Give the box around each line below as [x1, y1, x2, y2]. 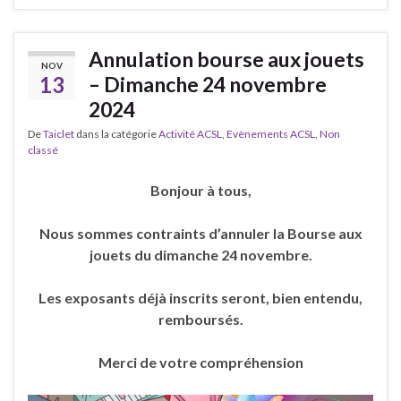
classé [28, 143, 58, 158]
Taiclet [43, 127, 74, 141]
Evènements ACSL [226, 127, 315, 141]
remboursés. [158, 311, 243, 328]
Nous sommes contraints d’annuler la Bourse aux [38, 225, 363, 243]
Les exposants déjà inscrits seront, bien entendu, [38, 289, 363, 307]
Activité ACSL [158, 127, 222, 141]
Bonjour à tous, [149, 182, 252, 200]
